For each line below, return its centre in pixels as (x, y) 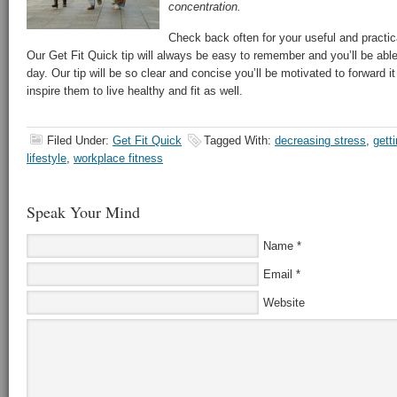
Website (284, 303)
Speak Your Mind (83, 212)
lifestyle (47, 158)
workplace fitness (118, 158)
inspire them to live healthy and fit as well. (135, 91)
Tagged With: (239, 140)
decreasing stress (320, 140)
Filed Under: (80, 140)
